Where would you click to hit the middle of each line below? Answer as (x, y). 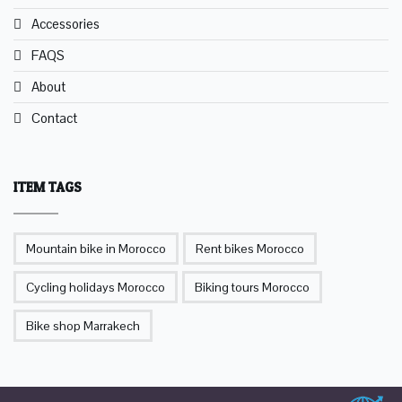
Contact (54, 118)
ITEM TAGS (48, 188)
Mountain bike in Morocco (96, 249)
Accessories (66, 24)
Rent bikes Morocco (250, 249)
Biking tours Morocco (252, 288)
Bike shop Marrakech (83, 326)
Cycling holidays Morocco (96, 288)
